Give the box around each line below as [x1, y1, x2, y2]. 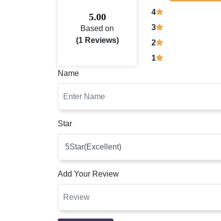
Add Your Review [58, 169, 119, 178]
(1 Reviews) [75, 36, 119, 44]
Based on [80, 24, 114, 33]
